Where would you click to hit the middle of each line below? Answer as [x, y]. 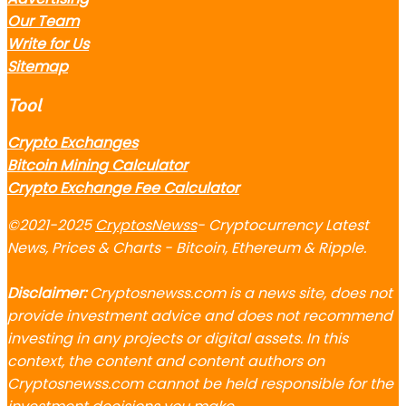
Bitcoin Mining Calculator [97, 166]
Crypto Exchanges [72, 143]
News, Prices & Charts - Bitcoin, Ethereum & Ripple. [187, 248]
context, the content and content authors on [166, 362]
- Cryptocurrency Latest [283, 226]
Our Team [43, 21]
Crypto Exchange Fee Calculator [123, 188]
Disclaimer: [47, 294]
